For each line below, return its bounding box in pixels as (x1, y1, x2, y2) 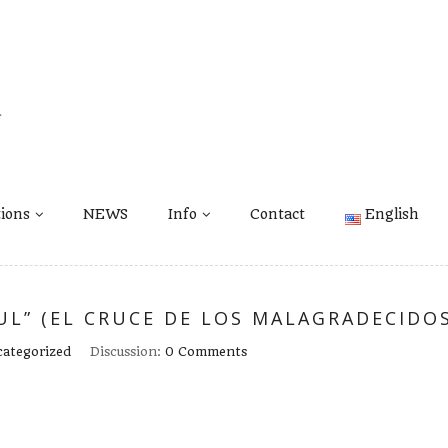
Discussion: (90, 343, 165, 359)
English (365, 206, 419, 222)
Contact (250, 206, 306, 222)
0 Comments (165, 343, 247, 359)
